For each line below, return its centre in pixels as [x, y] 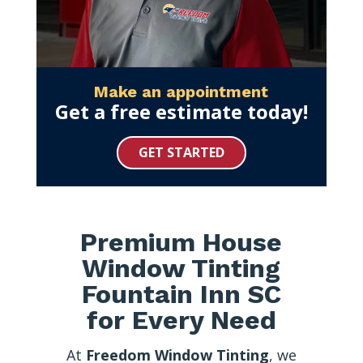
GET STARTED [181, 152]
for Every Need [181, 320]
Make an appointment [181, 91]
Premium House [181, 242]
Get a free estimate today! [181, 111]
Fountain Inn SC [181, 294]
